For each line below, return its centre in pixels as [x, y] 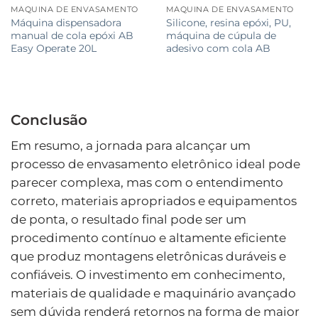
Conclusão [49, 119]
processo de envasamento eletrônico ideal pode [155, 164]
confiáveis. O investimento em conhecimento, [148, 274]
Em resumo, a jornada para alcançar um [131, 145]
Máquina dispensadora [66, 22]
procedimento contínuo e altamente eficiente [148, 237]
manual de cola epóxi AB [72, 35]
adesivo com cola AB [218, 48]
